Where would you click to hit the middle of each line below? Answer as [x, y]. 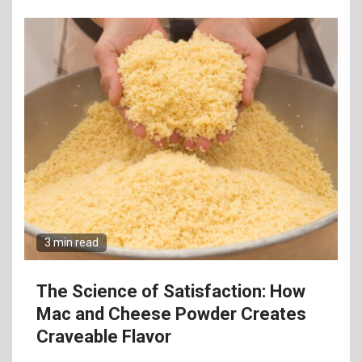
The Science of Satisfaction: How [171, 291]
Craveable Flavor [104, 337]
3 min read [72, 242]
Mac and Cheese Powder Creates [171, 314]
